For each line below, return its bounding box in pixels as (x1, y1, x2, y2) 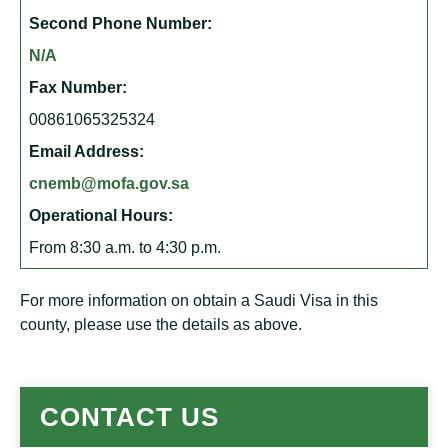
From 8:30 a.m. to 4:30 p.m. (29, 239, 221, 256)
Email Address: (29, 143, 144, 160)
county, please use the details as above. (20, 316, 302, 333)
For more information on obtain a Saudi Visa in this (20, 292, 378, 309)
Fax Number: (29, 79, 127, 96)
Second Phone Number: (29, 15, 212, 32)
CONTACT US (40, 402, 219, 432)
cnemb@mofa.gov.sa (29, 175, 189, 192)
